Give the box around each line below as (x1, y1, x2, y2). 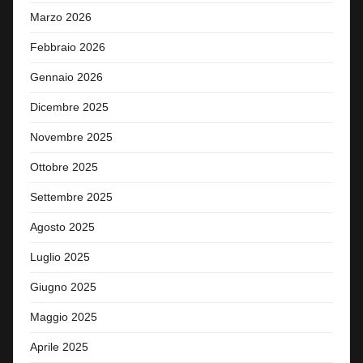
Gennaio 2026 (30, 70, 103, 83)
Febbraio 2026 (30, 41, 105, 53)
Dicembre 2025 (30, 100, 109, 113)
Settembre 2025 (30, 190, 113, 203)
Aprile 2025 (30, 340, 88, 353)
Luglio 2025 (30, 250, 90, 263)
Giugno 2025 (30, 280, 96, 293)
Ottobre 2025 (30, 160, 98, 173)
